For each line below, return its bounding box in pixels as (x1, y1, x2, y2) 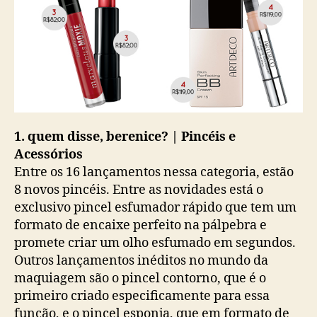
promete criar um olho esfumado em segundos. (14, 235, 296, 252)
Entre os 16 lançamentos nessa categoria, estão (14, 164, 294, 181)
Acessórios (14, 146, 83, 163)
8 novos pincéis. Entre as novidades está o (14, 182, 263, 199)
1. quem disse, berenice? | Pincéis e (14, 129, 236, 146)
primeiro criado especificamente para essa (14, 288, 270, 305)
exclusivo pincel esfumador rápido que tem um (14, 200, 296, 217)
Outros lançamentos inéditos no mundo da (14, 253, 268, 270)
